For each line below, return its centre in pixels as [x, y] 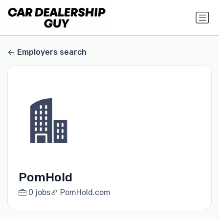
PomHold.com [85, 193]
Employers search [52, 52]
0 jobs [39, 193]
